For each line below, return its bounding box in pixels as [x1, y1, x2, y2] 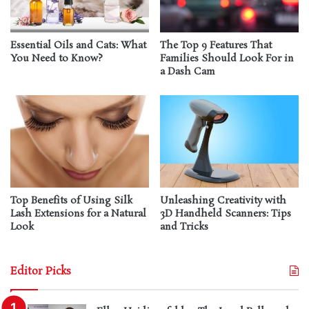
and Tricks [160, 220, 208, 235]
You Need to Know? [10, 52, 103, 66]
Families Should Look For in [160, 52, 294, 66]
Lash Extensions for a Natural [10, 207, 146, 221]
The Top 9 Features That [160, 39, 272, 53]
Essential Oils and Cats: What [10, 39, 146, 53]
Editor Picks [10, 264, 71, 279]
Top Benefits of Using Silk [10, 194, 132, 208]
